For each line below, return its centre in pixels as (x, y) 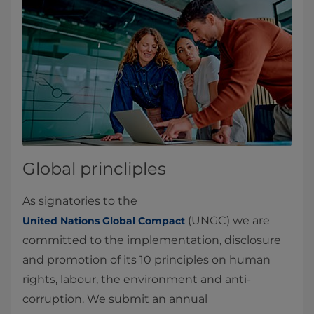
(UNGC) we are (227, 221)
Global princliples (94, 169)
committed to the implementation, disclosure (152, 240)
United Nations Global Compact (104, 221)
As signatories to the (81, 201)
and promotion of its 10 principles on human (146, 260)
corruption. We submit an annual (116, 299)
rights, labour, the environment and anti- (137, 280)
